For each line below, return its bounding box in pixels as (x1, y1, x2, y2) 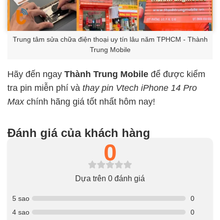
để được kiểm (148, 69, 205, 79)
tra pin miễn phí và (7, 82, 82, 93)
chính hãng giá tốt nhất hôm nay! (27, 96, 155, 107)
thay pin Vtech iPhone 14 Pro (82, 82, 197, 93)
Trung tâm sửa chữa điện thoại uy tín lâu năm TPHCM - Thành (12, 36, 208, 44)
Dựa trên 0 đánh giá (75, 174, 145, 183)
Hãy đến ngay (7, 69, 64, 79)
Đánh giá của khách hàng (7, 126, 150, 139)
